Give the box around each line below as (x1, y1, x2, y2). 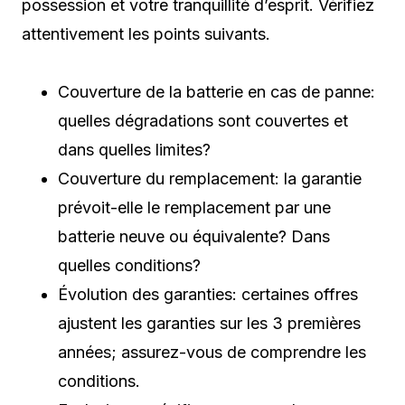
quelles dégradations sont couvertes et (58, 110, 348, 130)
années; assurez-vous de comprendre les (58, 342, 366, 362)
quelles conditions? (58, 255, 201, 275)
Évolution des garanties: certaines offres (58, 284, 358, 304)
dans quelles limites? (58, 139, 211, 159)
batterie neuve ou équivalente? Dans (58, 226, 330, 246)
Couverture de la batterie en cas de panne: (58, 81, 375, 101)
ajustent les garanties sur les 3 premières (58, 313, 361, 333)
